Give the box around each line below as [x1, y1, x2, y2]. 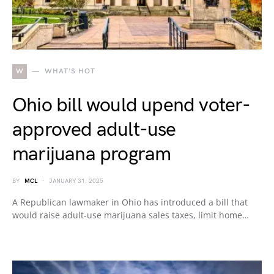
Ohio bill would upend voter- [12, 94, 251, 117]
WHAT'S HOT [44, 67, 95, 76]
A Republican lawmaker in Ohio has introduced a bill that [12, 196, 248, 208]
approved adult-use [12, 118, 176, 142]
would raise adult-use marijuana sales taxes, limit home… [12, 209, 249, 221]
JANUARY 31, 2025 [49, 177, 103, 185]
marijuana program [12, 143, 171, 166]
